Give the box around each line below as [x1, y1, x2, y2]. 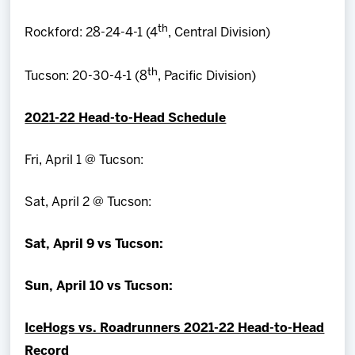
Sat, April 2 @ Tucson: [25, 197, 152, 209]
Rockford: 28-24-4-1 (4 [25, 26, 158, 39]
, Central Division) [168, 26, 271, 39]
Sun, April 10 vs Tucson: [25, 281, 174, 293]
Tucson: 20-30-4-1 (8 [25, 71, 148, 83]
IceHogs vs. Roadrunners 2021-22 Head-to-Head [25, 323, 325, 335]
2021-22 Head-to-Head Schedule [25, 113, 227, 125]
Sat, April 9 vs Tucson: [25, 239, 164, 251]
